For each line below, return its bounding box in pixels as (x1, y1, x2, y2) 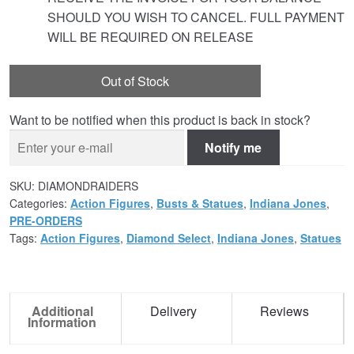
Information (28, 312, 97, 331)
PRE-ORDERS (9, 212, 82, 228)
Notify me (205, 137, 262, 156)
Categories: (9, 194, 70, 211)
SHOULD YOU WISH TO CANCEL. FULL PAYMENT (47, 8, 345, 27)
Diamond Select (126, 229, 211, 246)
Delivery (149, 301, 197, 320)
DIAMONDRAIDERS (38, 177, 138, 194)
